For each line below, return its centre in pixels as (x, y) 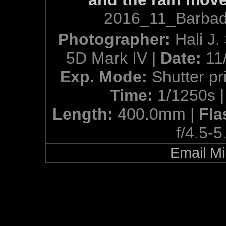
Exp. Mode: (106, 77)
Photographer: (116, 39)
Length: (85, 114)
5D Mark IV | (113, 58)
